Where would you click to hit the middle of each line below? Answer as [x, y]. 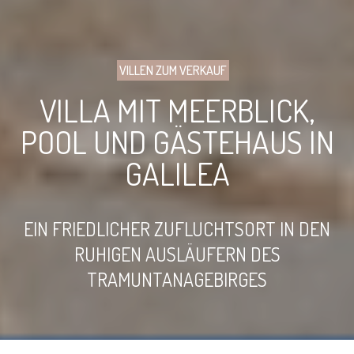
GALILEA [177, 173]
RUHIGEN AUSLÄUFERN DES [177, 254]
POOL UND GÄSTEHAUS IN [177, 142]
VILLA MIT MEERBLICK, [177, 110]
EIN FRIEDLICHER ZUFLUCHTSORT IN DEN [177, 229]
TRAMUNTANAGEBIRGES [177, 280]
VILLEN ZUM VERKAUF [173, 71]
